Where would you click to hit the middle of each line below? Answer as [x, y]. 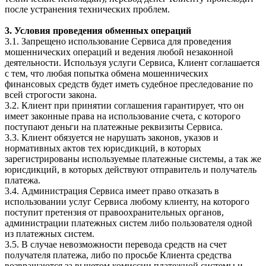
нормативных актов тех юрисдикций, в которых [103, 148]
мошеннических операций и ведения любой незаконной [119, 52]
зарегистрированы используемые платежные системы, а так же [133, 159]
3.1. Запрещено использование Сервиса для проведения [118, 41]
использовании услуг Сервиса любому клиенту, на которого [127, 201]
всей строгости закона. [51, 94]
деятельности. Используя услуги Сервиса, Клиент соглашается [132, 62]
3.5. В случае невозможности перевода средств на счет [116, 244]
